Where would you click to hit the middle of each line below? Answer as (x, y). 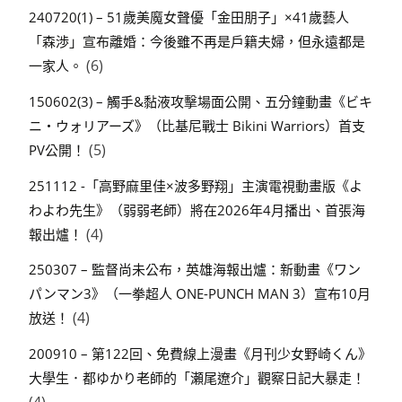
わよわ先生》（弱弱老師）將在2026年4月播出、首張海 (197, 210)
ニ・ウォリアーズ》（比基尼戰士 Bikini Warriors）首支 (197, 125)
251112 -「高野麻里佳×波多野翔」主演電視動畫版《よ (196, 185)
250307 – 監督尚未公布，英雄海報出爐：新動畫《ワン (195, 270)
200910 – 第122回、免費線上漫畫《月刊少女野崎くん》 (200, 354)
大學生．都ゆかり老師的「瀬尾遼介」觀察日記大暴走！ (197, 378)
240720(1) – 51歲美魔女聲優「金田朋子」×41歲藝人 (189, 17)
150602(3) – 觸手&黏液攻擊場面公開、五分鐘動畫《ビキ (201, 101)
